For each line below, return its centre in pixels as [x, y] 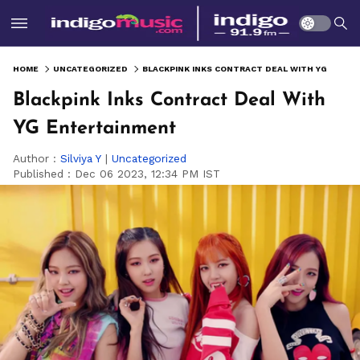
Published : [44, 174]
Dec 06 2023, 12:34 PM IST [147, 174]
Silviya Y [81, 158]
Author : [37, 158]
